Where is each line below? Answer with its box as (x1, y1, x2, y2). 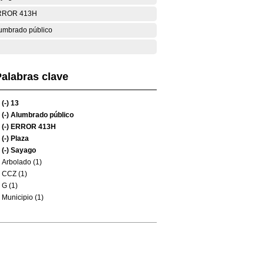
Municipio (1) (2, 193, 44, 202)
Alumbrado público (9, 111, 74, 119)
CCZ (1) (2, 170, 27, 178)
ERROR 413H (9, 123, 56, 131)
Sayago (9, 146, 36, 154)
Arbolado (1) (2, 158, 42, 166)
